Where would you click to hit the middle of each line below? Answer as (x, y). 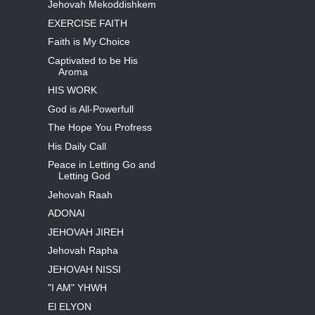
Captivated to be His (92, 60)
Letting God (84, 176)
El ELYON (69, 306)
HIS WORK (72, 90)
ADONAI (66, 213)
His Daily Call (77, 146)
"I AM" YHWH (77, 288)
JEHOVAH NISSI (84, 269)
